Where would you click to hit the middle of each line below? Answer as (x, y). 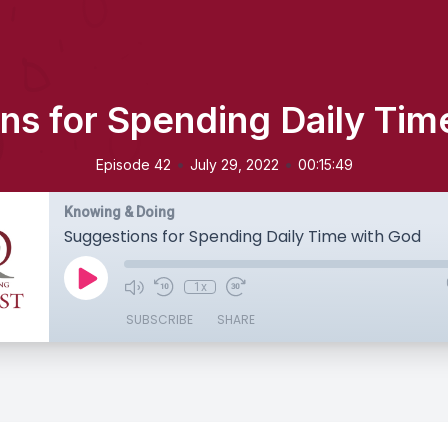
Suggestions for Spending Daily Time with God (242, 236)
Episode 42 (133, 164)
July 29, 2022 (234, 164)
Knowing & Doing (119, 212)
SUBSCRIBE (159, 319)
